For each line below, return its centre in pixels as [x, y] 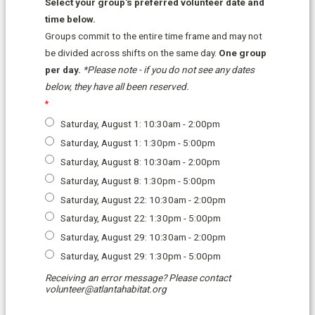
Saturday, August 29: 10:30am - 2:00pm [143, 237]
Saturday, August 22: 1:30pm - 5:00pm [141, 218]
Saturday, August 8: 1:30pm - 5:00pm [138, 180]
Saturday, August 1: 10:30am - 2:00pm [141, 124]
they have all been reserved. [130, 87]
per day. [63, 70]
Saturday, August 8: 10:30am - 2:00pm [141, 161]
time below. [70, 19]
